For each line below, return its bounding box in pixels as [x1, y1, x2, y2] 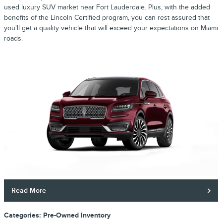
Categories [4, 211, 39, 220]
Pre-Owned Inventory [43, 211, 111, 220]
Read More [11, 186, 47, 195]
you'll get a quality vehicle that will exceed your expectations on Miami [4, 23, 218, 32]
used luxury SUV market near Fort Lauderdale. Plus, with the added [4, 2, 210, 11]
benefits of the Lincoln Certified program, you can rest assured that [4, 13, 210, 22]
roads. [4, 34, 23, 43]
